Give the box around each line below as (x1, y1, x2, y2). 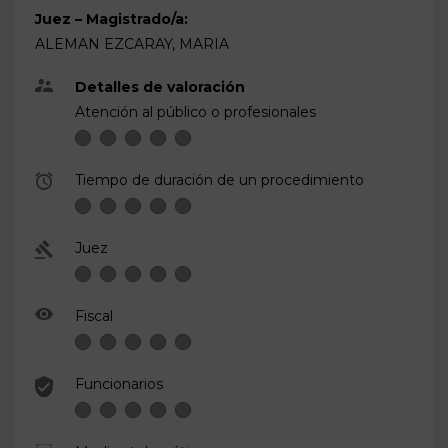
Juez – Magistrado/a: (35, 9, 188, 28)
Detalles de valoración (75, 77, 245, 96)
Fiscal (75, 306, 113, 325)
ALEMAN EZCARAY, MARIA (35, 34, 229, 53)
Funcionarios (75, 374, 163, 393)
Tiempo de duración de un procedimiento (75, 170, 364, 189)
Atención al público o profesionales (75, 102, 316, 121)
